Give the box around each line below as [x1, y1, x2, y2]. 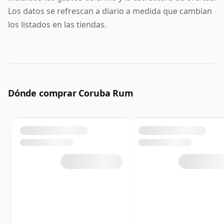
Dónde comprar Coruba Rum [8, 87, 133, 99]
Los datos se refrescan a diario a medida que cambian [8, 5, 212, 17]
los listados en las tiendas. [8, 19, 106, 30]
